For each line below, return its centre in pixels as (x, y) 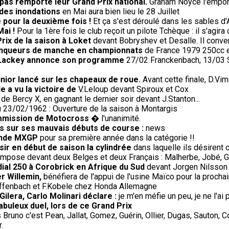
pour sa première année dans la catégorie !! (116, 138)
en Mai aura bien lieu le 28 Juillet (120, 12)
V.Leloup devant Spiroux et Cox (133, 89)
